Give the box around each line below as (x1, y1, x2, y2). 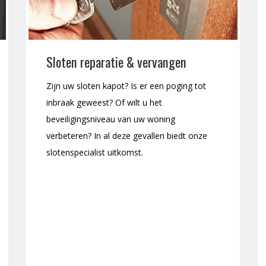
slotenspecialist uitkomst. (46, 147, 143, 159)
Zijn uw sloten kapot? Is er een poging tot (46, 80, 206, 92)
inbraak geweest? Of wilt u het (46, 97, 162, 109)
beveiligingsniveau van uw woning (46, 113, 175, 125)
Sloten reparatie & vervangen (46, 52, 186, 72)
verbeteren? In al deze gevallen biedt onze (46, 130, 207, 142)
